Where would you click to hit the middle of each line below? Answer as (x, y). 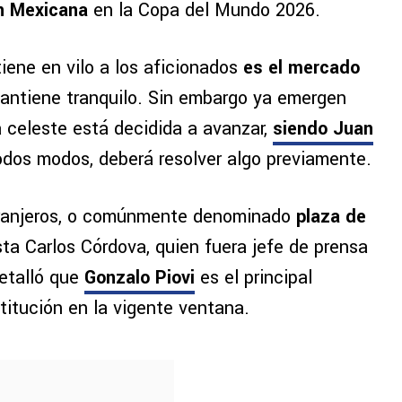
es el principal (253, 278)
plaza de (328, 217)
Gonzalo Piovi (140, 278)
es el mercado (301, 68)
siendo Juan (323, 129)
